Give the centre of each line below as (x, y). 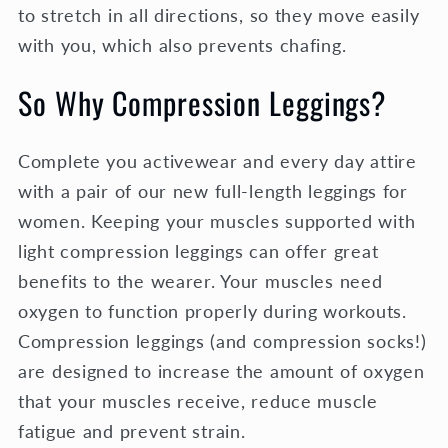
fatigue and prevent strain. (132, 431)
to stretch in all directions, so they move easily (219, 14)
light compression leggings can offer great (198, 251)
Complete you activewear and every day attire (217, 161)
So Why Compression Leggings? (202, 103)
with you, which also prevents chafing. (185, 44)
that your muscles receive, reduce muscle (198, 401)
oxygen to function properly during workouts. (212, 311)
